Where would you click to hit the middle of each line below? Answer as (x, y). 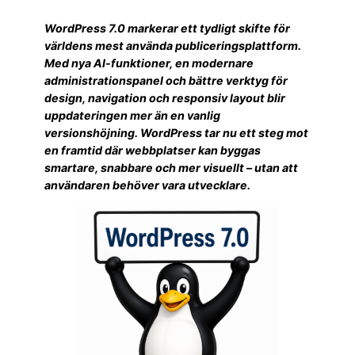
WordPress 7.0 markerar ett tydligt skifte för (167, 29)
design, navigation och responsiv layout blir (165, 98)
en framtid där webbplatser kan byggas (153, 151)
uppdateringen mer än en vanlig (132, 116)
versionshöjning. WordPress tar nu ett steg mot (176, 133)
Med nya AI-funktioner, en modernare (149, 63)
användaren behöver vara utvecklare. (147, 185)
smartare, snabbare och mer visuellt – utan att (171, 168)
